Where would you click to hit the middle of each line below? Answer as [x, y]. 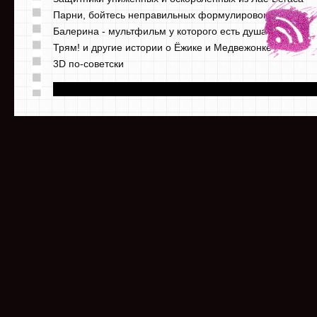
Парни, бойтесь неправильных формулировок [160, 15]
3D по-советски [88, 64]
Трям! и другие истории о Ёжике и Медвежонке [162, 48]
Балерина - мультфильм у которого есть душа [160, 31]
